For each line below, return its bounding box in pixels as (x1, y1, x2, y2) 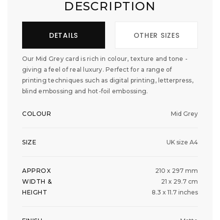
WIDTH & (22, 178, 52, 186)
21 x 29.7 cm (161, 178, 198, 186)
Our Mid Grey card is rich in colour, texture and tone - (22, 55, 188, 63)
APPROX (22, 167, 51, 175)
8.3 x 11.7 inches (152, 189, 198, 196)
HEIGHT (22, 189, 48, 196)
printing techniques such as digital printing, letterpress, (22, 77, 193, 84)
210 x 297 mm (155, 167, 198, 175)
